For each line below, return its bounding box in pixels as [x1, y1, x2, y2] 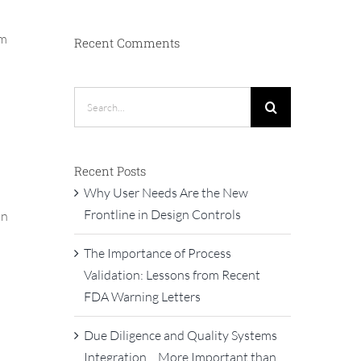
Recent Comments [73, 34, 180, 51]
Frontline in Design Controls [83, 206, 241, 222]
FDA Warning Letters [83, 288, 201, 305]
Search [73, 88, 110, 105]
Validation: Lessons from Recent [83, 267, 260, 283]
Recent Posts [73, 162, 146, 179]
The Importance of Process [83, 245, 231, 261]
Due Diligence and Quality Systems [83, 327, 277, 343]
